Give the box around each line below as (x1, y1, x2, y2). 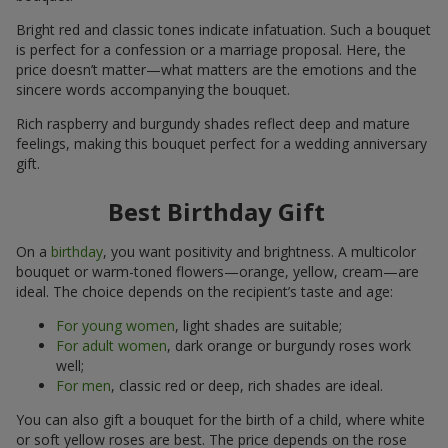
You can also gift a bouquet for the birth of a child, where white (16, 410, 425, 430)
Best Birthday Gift (107, 195, 325, 229)
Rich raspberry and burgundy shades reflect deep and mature (16, 114, 410, 134)
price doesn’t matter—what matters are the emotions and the (16, 60, 417, 80)
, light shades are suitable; (175, 316, 342, 336)
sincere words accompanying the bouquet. (16, 80, 290, 100)
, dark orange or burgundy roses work (167, 336, 411, 356)
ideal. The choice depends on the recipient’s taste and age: (16, 282, 393, 302)
